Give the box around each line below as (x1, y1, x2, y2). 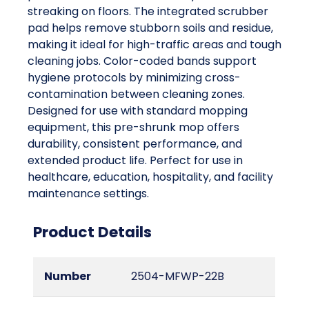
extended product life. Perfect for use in (28, 152, 243, 169)
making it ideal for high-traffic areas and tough (28, 37, 281, 53)
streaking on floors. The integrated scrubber (28, 3, 268, 20)
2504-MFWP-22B (131, 268, 224, 285)
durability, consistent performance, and (28, 136, 242, 152)
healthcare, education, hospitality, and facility (28, 169, 273, 186)
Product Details (33, 221, 152, 243)
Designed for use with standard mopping (28, 103, 248, 119)
